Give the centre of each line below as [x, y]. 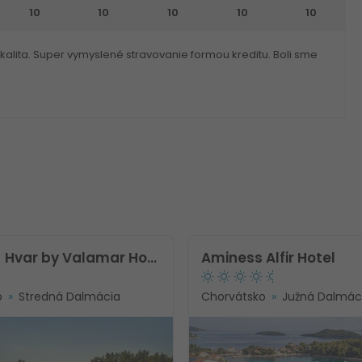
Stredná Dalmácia [69, 296]
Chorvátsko [234, 296]
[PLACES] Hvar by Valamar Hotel [152, 257]
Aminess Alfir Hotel [268, 257]
